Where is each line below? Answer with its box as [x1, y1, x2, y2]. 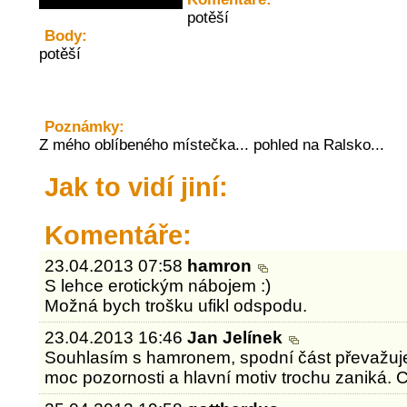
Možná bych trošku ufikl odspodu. [45, 296, 308, 315]
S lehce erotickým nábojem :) [45, 276, 272, 295]
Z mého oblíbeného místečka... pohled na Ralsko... [38, 136, 384, 154]
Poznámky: [44, 118, 124, 135]
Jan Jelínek [187, 328, 288, 347]
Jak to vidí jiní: [44, 173, 228, 202]
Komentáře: [44, 221, 192, 250]
